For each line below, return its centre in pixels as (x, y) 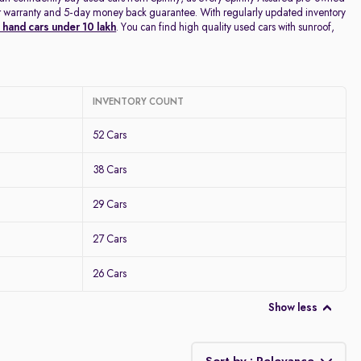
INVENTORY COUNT (139, 102)
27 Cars (110, 239)
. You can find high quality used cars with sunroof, (226, 27)
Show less (293, 308)
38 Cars (110, 170)
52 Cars (110, 135)
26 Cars (110, 274)
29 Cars (110, 205)
